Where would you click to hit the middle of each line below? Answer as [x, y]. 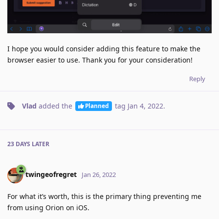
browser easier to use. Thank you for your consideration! [100, 60]
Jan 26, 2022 [99, 175]
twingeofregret [51, 175]
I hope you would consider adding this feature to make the [104, 48]
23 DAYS [19, 144]
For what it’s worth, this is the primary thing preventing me [104, 196]
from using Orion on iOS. [48, 207]
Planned [97, 106]
